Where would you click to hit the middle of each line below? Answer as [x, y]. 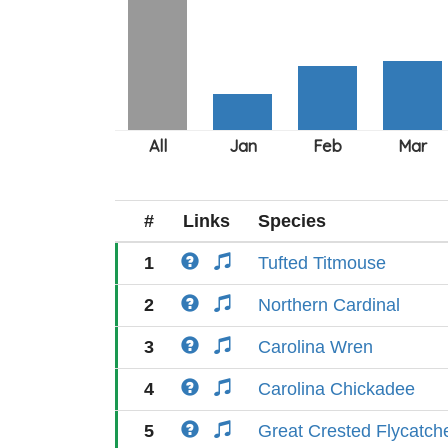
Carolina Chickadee [336, 389]
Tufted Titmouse [322, 263]
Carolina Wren [315, 347]
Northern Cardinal [329, 305]
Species [292, 221]
